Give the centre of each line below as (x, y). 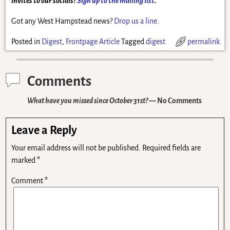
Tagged (132, 41)
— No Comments (175, 101)
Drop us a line (135, 21)
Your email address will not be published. (76, 148)
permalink (203, 41)
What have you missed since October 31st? (88, 101)
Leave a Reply (44, 130)
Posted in (25, 41)
